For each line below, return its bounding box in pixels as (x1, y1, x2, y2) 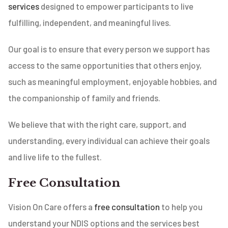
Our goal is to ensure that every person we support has (8, 44, 210, 54)
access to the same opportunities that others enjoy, (8, 60, 202, 70)
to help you (160, 202, 203, 212)
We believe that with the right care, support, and (8, 119, 187, 129)
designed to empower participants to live (39, 1, 194, 11)
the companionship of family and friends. (8, 93, 161, 103)
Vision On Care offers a (8, 202, 95, 212)
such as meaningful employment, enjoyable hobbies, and (8, 76, 217, 87)
